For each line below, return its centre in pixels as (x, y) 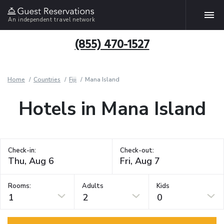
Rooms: (19, 186)
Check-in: (22, 150)
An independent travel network (52, 19)
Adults (93, 186)
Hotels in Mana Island (112, 109)
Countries (47, 79)
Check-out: (137, 150)
